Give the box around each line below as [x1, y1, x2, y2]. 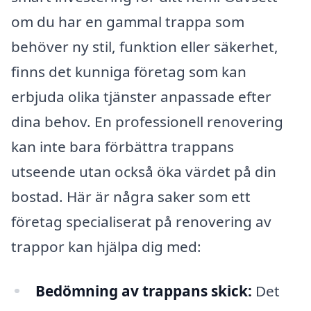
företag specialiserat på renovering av [11, 211, 271, 231]
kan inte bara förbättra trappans [11, 136, 234, 156]
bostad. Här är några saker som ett [11, 186, 251, 206]
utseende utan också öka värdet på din [11, 161, 276, 181]
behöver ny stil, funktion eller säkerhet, [11, 36, 278, 56]
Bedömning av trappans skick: [35, 280, 252, 301]
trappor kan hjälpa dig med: [11, 236, 201, 256]
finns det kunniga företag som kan [11, 61, 246, 81]
